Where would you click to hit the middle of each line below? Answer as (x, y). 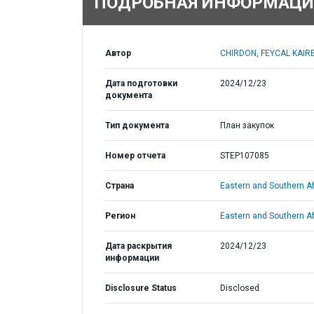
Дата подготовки (141, 83)
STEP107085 (244, 156)
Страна (120, 186)
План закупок (247, 125)
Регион (120, 216)
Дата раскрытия (138, 246)
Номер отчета (135, 156)
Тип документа (137, 125)
